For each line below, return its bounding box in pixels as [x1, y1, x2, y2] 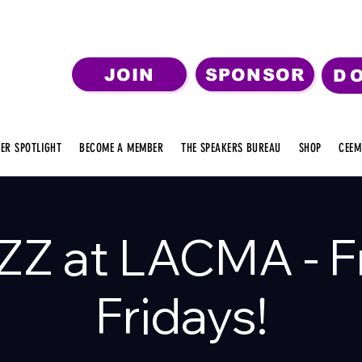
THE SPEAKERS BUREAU [181, 141, 281, 155]
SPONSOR [205, 65, 305, 84]
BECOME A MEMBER [79, 141, 164, 155]
